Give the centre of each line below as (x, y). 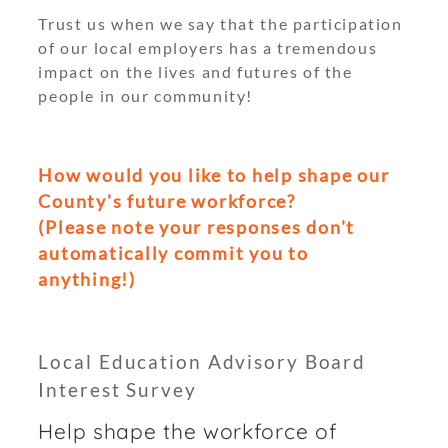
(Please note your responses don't (197, 227)
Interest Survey (117, 389)
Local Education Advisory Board (202, 361)
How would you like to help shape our (214, 175)
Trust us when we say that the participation (220, 23)
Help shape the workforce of (188, 431)
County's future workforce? (167, 201)
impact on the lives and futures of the (195, 71)
